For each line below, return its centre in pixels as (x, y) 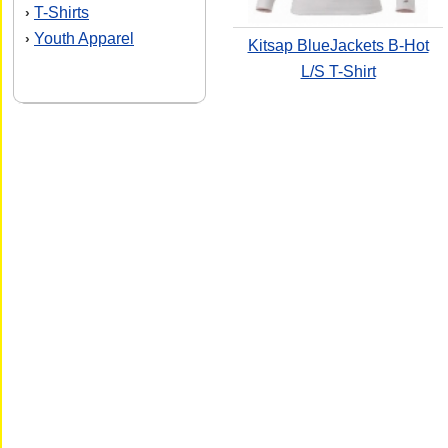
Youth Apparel (84, 38)
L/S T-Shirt (338, 71)
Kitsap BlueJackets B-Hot (338, 45)
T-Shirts (61, 12)
